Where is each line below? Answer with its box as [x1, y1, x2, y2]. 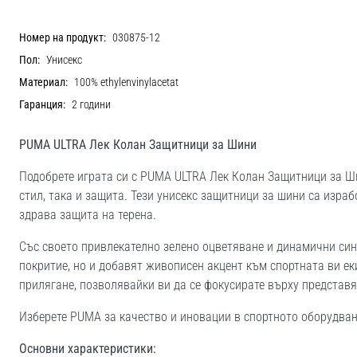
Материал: [19, 76, 68, 89]
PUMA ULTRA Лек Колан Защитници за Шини [19, 137, 257, 152]
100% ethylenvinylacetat [74, 76, 178, 89]
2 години [72, 98, 111, 112]
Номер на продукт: [19, 31, 106, 45]
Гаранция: [19, 98, 65, 112]
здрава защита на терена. [19, 207, 156, 222]
